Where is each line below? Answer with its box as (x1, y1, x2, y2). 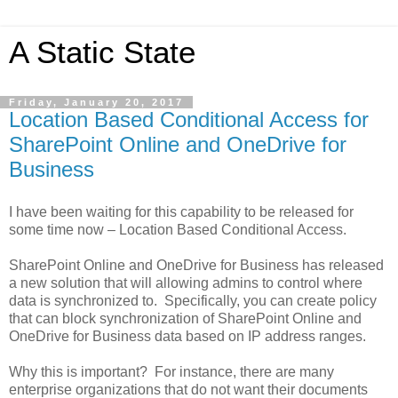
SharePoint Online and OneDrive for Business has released (9, 257, 384, 273)
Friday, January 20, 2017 (9, 97, 184, 107)
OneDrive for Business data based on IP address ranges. (9, 328, 370, 344)
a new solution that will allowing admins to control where (9, 275, 362, 291)
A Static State (9, 36, 195, 69)
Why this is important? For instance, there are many (9, 363, 334, 379)
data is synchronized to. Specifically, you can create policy (9, 292, 377, 308)
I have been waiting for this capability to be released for (9, 203, 354, 219)
